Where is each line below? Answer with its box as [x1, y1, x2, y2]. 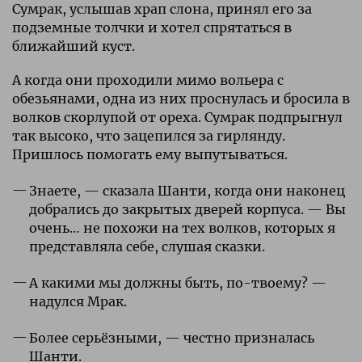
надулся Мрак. [28, 293, 127, 309]
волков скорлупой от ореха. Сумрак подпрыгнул [12, 108, 343, 125]
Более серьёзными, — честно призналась [28, 329, 314, 346]
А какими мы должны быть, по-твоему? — [28, 274, 326, 291]
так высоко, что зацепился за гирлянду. [12, 127, 285, 144]
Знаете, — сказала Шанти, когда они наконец [28, 182, 345, 199]
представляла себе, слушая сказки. [28, 238, 265, 255]
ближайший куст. [12, 37, 135, 54]
